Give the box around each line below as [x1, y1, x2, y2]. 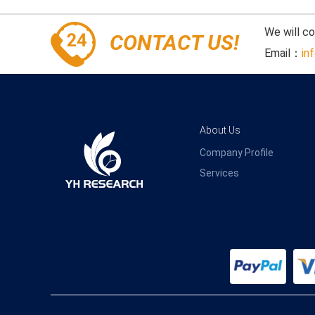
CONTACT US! [110, 30, 239, 55]
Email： [264, 46, 302, 60]
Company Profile [200, 147, 274, 158]
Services [200, 167, 239, 179]
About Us [200, 124, 240, 136]
